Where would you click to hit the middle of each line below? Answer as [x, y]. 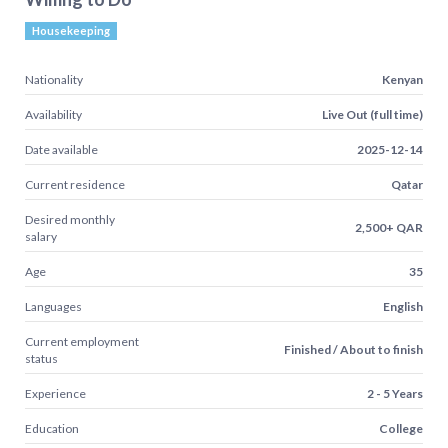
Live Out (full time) [372, 114]
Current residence [75, 184]
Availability [53, 114]
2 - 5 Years [395, 393]
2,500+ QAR [389, 227]
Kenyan [402, 79]
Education [52, 428]
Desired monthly [70, 219]
